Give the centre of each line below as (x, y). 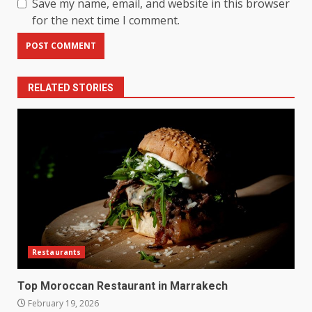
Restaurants (57, 252)
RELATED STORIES (71, 87)
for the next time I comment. (106, 20)
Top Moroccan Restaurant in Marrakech (123, 286)
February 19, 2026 (62, 303)
